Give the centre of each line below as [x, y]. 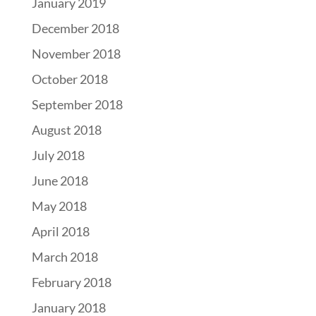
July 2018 [58, 155]
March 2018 [65, 257]
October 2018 [69, 79]
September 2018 [77, 104]
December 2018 [75, 28]
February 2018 [71, 282]
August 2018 [66, 130]
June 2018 [60, 181]
